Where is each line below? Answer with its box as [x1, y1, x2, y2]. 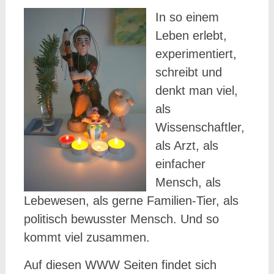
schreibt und [155, 65, 222, 79]
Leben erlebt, [155, 29, 227, 42]
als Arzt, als [155, 139, 218, 152]
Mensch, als [155, 176, 221, 189]
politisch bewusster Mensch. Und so [23, 212, 219, 226]
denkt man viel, [155, 84, 238, 97]
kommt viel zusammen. [23, 231, 150, 244]
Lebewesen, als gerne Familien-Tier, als [23, 194, 239, 207]
